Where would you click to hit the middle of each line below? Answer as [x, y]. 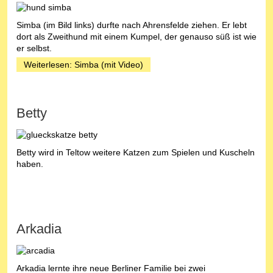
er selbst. [34, 48]
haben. [30, 164]
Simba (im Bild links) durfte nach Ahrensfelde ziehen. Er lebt [132, 25]
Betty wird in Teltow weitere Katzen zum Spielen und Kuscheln [136, 152]
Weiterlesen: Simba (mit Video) [83, 64]
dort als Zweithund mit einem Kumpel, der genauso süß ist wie [136, 36]
